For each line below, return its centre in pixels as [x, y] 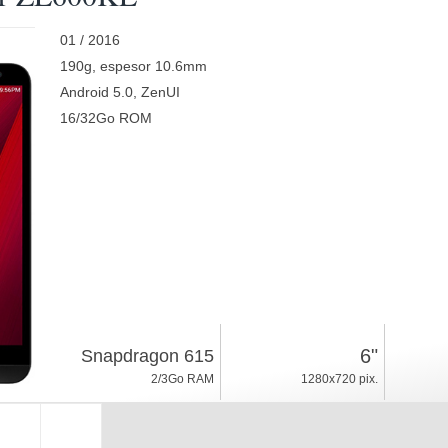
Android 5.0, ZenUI [119, 92]
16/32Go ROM [105, 118]
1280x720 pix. [339, 379]
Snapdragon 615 [147, 356]
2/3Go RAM [182, 379]
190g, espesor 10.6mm [133, 66]
